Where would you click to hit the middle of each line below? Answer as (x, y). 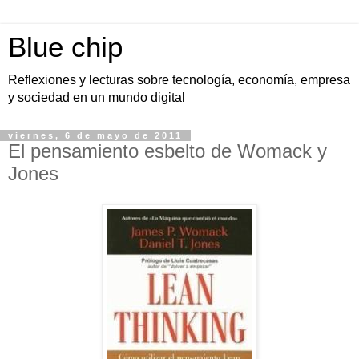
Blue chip (65, 47)
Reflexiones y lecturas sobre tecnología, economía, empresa (179, 80)
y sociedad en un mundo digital (97, 97)
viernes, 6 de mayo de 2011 (95, 135)
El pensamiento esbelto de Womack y (167, 151)
